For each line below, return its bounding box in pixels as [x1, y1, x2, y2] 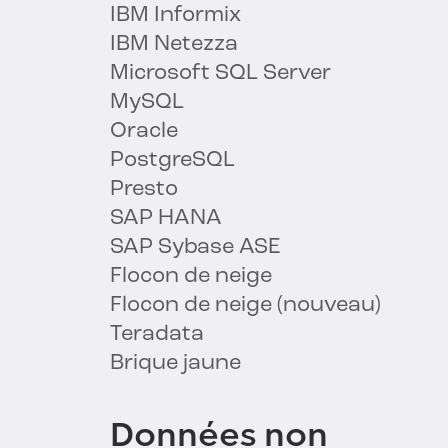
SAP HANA [110, 207, 222, 231]
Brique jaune [110, 352, 241, 376]
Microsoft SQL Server [110, 62, 331, 86]
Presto [110, 178, 178, 202]
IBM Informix [110, 4, 241, 28]
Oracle [110, 120, 178, 144]
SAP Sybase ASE [110, 236, 280, 260]
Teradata [110, 323, 204, 347]
